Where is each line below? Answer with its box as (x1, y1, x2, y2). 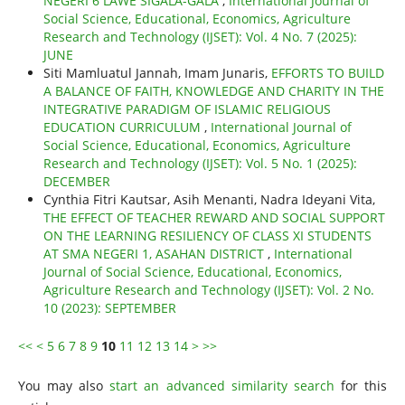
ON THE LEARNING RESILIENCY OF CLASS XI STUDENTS (42, 227, 372, 245)
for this (334, 377, 388, 395)
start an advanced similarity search (109, 377, 334, 395)
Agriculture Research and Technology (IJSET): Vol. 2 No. (42, 281, 374, 299)
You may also (17, 377, 110, 395)
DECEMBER (42, 173, 110, 191)
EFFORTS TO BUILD (270, 64, 384, 82)
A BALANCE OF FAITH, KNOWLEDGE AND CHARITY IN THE (42, 82, 384, 100)
